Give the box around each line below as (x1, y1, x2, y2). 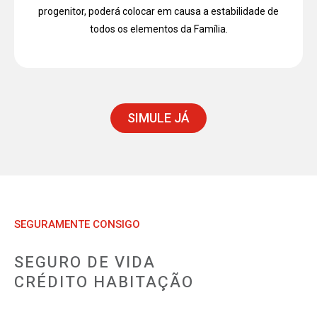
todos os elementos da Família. (89, 23, 228, 35)
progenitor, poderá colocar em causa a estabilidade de (38, 5, 279, 17)
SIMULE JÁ (127, 110, 190, 125)
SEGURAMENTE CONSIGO (14, 217, 140, 231)
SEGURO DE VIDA (14, 250, 156, 274)
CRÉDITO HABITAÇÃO (14, 270, 194, 294)
